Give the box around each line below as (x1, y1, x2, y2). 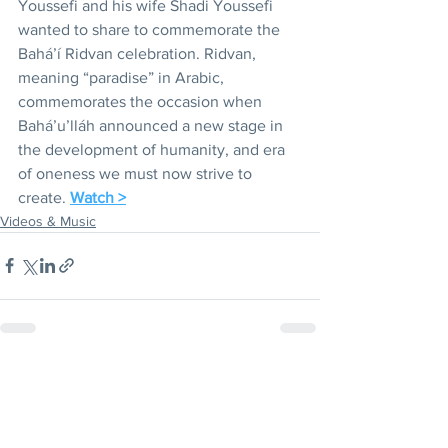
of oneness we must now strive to (18, 164, 256, 182)
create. (18, 188, 70, 206)
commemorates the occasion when (18, 92, 266, 110)
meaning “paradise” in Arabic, (18, 68, 228, 86)
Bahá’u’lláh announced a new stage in (18, 116, 287, 134)
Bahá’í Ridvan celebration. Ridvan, (18, 44, 260, 62)
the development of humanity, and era (18, 140, 289, 158)
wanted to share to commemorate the (18, 20, 284, 38)
